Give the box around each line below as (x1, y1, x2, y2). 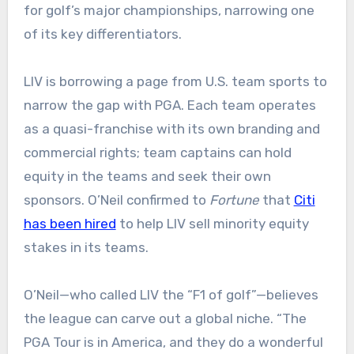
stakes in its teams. (23, 239, 149, 256)
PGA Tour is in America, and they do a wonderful (23, 334, 323, 351)
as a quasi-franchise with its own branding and (23, 121, 320, 137)
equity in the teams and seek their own (23, 168, 271, 185)
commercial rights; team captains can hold (23, 145, 292, 161)
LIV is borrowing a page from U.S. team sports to (23, 73, 327, 90)
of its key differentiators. (23, 26, 185, 43)
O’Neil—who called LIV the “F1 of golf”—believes (23, 287, 318, 303)
